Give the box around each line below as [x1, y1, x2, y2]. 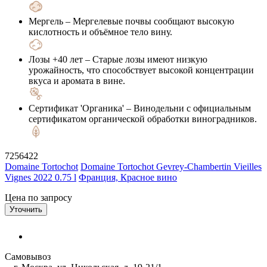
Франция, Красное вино [79, 172, 177, 182]
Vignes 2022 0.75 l [5, 172, 76, 182]
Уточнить [10, 204, 42, 214]
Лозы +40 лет [29, 54, 83, 64]
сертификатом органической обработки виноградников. [29, 113, 257, 124]
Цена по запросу [5, 192, 72, 203]
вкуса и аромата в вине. [29, 75, 125, 86]
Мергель [29, 15, 63, 26]
